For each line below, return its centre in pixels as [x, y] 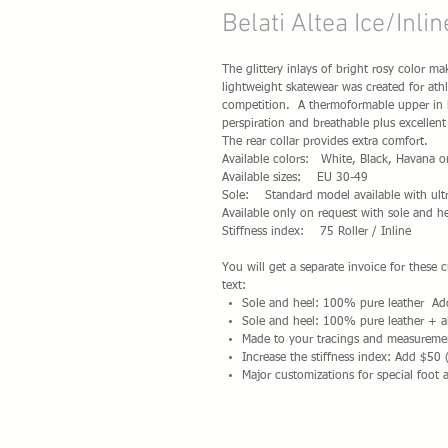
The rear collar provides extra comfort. [325, 142]
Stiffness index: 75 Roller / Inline [316, 232]
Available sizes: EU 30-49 [295, 178]
